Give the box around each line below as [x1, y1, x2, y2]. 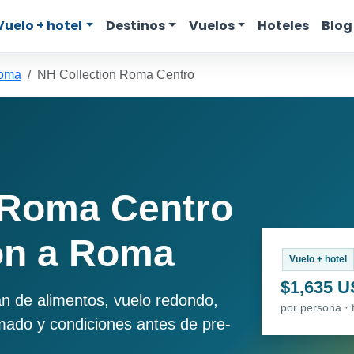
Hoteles [258, 17, 310, 35]
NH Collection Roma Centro [37, 68, 194, 81]
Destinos [106, 17, 166, 35]
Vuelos [188, 17, 235, 35]
